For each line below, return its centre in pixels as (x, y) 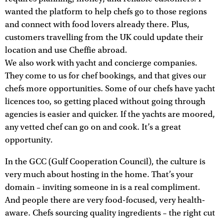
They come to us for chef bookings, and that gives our (106, 76)
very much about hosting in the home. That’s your (99, 174)
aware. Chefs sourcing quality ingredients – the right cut (110, 213)
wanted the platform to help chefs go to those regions (106, 12)
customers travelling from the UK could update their (104, 38)
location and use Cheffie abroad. (66, 51)
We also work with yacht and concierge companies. (101, 63)
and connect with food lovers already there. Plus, (97, 25)
